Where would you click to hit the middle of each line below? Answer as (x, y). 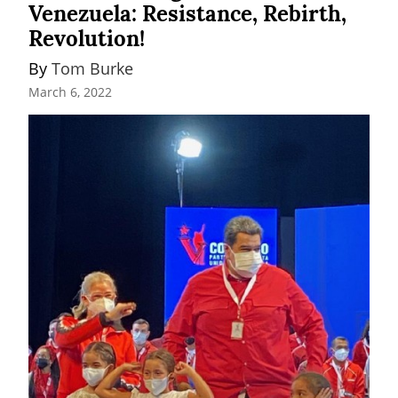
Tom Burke (92, 68)
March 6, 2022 (70, 92)
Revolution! (87, 38)
